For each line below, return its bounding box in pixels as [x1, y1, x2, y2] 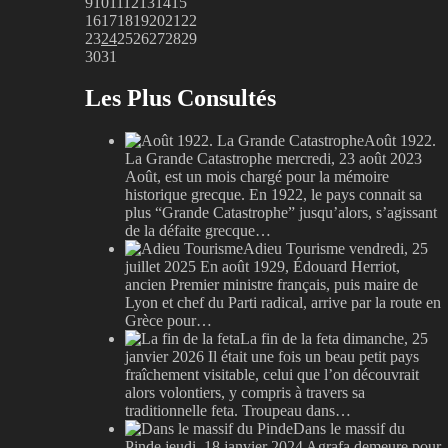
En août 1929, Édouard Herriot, [200, 258, 400, 276]
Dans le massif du [293, 420, 405, 438]
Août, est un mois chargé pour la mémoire [125, 168, 389, 186]
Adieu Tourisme [243, 240, 345, 258]
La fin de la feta [240, 330, 339, 348]
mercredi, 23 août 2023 [272, 150, 422, 168]
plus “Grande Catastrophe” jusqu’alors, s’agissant [125, 204, 437, 222]
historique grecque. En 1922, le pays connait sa [125, 186, 422, 204]
